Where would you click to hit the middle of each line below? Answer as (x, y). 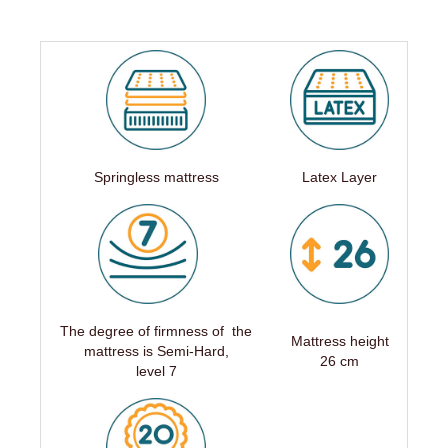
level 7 (156, 371)
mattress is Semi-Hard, (156, 351)
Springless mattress (156, 177)
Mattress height (339, 341)
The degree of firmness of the (156, 331)
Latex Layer (339, 177)
